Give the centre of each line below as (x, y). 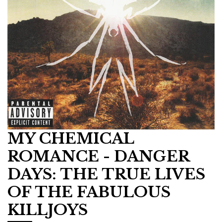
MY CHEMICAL (71, 139)
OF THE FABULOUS (89, 192)
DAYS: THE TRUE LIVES (106, 174)
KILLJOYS (48, 210)
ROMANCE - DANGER (98, 156)
